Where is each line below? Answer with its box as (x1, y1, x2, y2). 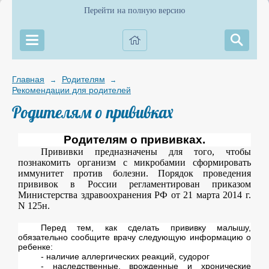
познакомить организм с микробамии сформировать (18, 157, 251, 168)
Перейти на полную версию (84, 6, 185, 15)
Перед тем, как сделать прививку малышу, (40, 223, 251, 233)
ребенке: (18, 242, 53, 252)
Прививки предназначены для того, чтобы (40, 147, 251, 157)
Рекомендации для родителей (12, 85, 131, 95)
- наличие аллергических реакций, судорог (40, 252, 210, 262)
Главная (12, 74, 44, 84)
